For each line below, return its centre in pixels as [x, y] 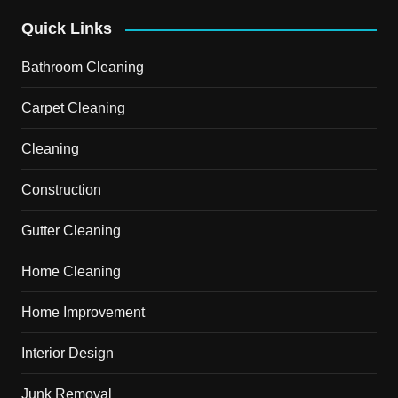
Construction [61, 190]
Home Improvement [83, 313]
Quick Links [66, 29]
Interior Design [67, 354]
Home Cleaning [71, 272]
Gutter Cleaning [71, 231]
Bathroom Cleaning [82, 68]
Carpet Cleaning [73, 108]
